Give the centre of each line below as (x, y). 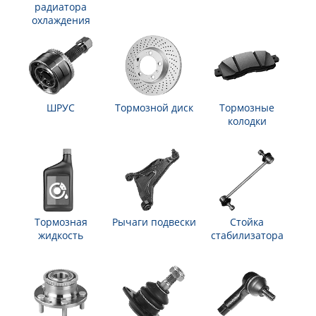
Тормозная (61, 222)
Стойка (247, 222)
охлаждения (61, 20)
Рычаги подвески (154, 222)
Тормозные (247, 108)
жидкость (61, 235)
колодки (247, 121)
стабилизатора (247, 235)
